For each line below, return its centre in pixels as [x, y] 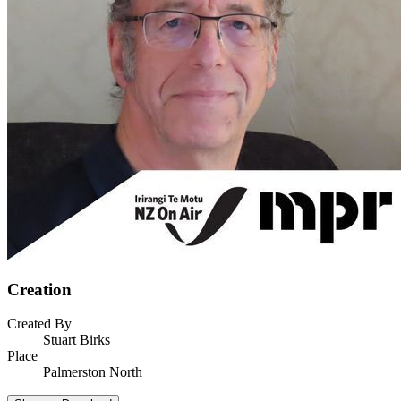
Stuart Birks [77, 340]
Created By [39, 324]
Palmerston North [93, 372]
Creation [39, 289]
